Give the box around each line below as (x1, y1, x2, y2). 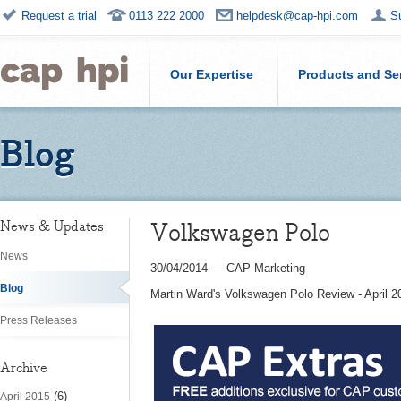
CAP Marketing (226, 261, 305, 275)
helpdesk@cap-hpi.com (236, 9, 358, 22)
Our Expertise (170, 67, 253, 81)
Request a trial (21, 9, 97, 22)
